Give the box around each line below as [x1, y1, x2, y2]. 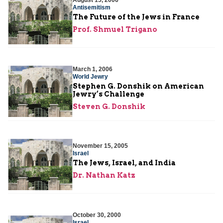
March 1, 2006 [73, 65, 112, 73]
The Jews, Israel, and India [73, 159, 176, 167]
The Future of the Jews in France [73, 13, 200, 21]
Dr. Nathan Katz [73, 171, 135, 180]
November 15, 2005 [73, 142, 128, 150]
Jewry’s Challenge [73, 90, 144, 98]
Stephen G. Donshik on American [73, 82, 204, 90]
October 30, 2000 [73, 211, 121, 219]
